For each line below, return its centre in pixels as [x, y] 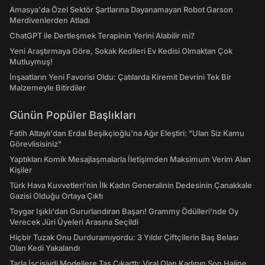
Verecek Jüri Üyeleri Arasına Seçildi [74, 222]
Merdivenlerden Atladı [50, 20]
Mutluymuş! [31, 62]
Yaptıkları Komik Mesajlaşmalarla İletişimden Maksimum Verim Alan [130, 159]
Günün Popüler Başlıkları [73, 115]
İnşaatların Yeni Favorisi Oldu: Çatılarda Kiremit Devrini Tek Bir [120, 77]
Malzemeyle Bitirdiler [48, 88]
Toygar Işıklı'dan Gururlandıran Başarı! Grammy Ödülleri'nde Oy [124, 211]
